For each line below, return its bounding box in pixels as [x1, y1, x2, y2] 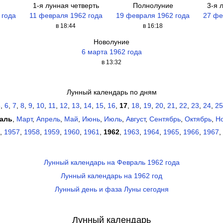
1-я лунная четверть [32, 1, 99, 9]
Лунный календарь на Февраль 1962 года [43, 159, 180, 167]
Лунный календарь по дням [66, 88, 157, 96]
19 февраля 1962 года [116, 11, 190, 19]
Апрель [36, 115, 60, 123]
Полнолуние [132, 1, 173, 9]
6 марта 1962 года [81, 48, 142, 56]
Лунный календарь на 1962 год [61, 172, 162, 180]
